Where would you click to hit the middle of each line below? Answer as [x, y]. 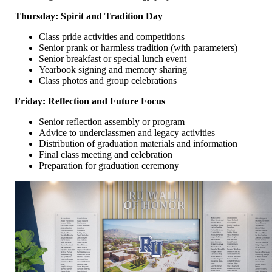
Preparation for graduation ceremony [109, 166]
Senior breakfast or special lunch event [113, 59]
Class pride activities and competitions [112, 37]
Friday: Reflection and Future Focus [90, 101]
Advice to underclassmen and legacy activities [127, 133]
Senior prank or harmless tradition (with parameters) [138, 48]
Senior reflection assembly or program [112, 122]
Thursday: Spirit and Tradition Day [89, 16]
